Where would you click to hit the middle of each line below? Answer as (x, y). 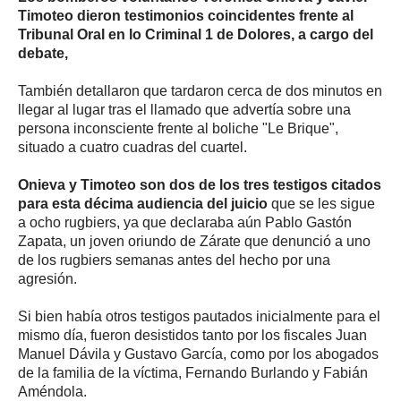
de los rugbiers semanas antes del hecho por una (174, 260)
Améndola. (52, 391)
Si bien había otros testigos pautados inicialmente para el (199, 316)
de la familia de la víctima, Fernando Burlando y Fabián (193, 372)
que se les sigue (321, 203)
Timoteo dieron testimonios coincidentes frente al (186, 15)
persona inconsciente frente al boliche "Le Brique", (178, 128)
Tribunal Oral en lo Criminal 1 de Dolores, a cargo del (196, 34)
